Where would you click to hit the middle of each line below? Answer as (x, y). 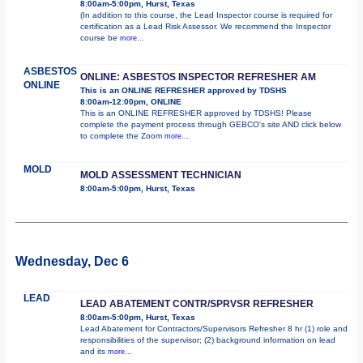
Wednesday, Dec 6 (72, 261)
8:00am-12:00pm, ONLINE (131, 101)
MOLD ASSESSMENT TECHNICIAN (161, 175)
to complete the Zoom (122, 135)
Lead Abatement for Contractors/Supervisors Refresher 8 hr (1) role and (214, 328)
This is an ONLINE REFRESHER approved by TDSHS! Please (196, 113)
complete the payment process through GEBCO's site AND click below (211, 124)
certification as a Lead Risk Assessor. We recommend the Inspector (205, 26)
